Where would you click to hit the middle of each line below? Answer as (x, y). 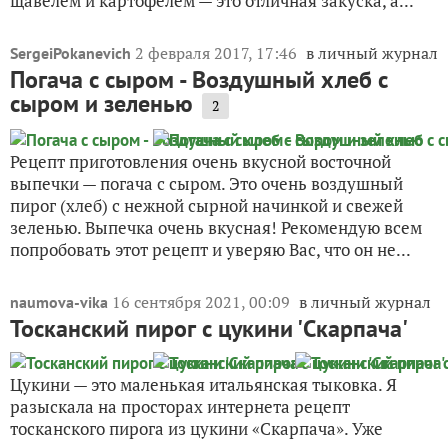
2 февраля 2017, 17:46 (218, 52)
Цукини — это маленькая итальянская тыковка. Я (203, 384)
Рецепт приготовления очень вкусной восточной (200, 161)
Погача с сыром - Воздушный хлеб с (199, 79)
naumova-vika (59, 301)
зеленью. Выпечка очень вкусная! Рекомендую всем (216, 227)
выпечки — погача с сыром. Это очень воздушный (206, 183)
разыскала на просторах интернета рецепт (180, 406)
